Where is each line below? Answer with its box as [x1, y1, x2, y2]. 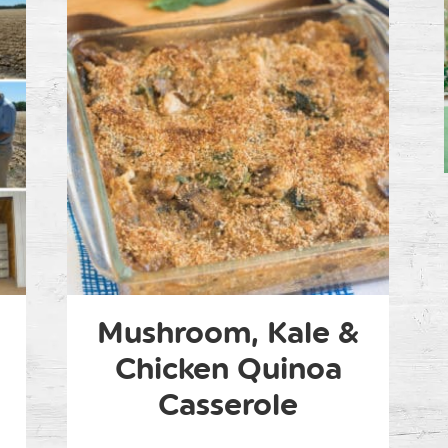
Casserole [158, 386, 298, 424]
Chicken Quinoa [114, 350, 342, 388]
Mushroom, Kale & [97, 314, 359, 352]
